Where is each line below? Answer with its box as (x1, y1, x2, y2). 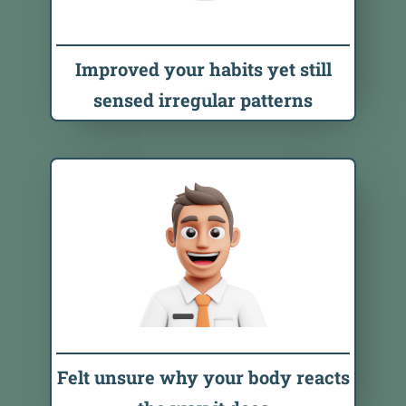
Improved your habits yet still (74, 57, 332, 82)
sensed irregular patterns (93, 88, 313, 112)
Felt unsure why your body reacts (56, 365, 350, 390)
